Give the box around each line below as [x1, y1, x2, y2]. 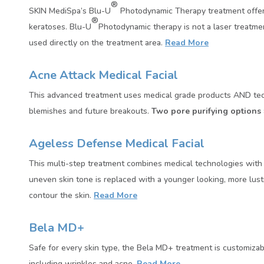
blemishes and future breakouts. [29, 105, 151, 117]
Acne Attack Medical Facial [29, 67, 178, 84]
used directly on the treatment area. [29, 37, 163, 49]
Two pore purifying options [151, 105, 261, 117]
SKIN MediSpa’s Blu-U [29, 5, 111, 17]
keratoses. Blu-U [29, 21, 91, 33]
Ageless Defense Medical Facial [29, 136, 204, 152]
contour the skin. [29, 190, 91, 202]
